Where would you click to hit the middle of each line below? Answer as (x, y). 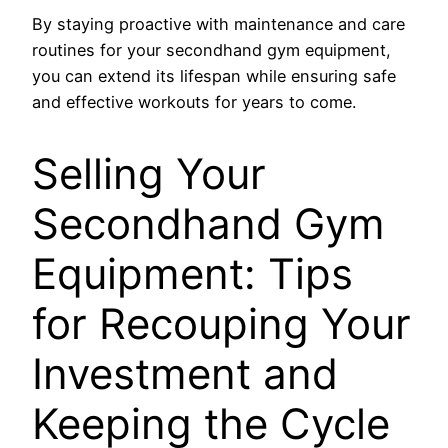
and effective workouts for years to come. (194, 101)
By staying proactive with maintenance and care (218, 23)
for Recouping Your (221, 324)
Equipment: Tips (192, 274)
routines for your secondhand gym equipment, (211, 49)
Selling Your (149, 174)
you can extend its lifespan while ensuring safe (214, 75)
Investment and (185, 374)
